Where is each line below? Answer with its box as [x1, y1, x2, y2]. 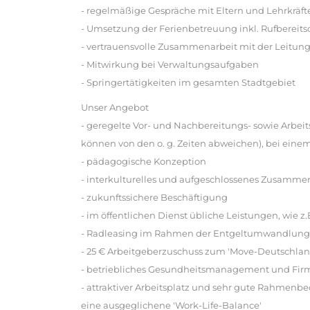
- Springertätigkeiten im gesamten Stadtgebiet [81, 76, 295, 88]
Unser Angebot [81, 101, 149, 113]
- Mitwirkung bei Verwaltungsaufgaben [81, 58, 259, 70]
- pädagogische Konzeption [81, 155, 206, 167]
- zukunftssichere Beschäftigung [81, 191, 228, 203]
